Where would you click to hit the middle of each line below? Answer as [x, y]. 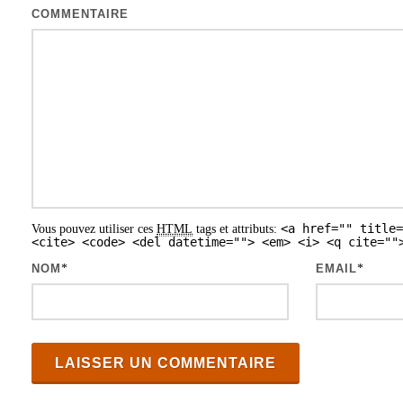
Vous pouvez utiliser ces [94, 229]
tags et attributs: [237, 229]
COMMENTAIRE [80, 14]
